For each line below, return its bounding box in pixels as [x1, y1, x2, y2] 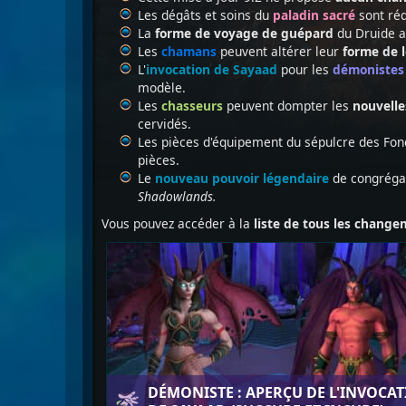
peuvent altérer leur [217, 43, 339, 60]
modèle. [138, 79, 186, 96]
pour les [277, 61, 333, 78]
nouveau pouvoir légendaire [155, 169, 329, 187]
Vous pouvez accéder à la [101, 215, 254, 232]
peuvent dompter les [223, 97, 353, 114]
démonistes [333, 61, 404, 78]
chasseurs [161, 97, 223, 114]
